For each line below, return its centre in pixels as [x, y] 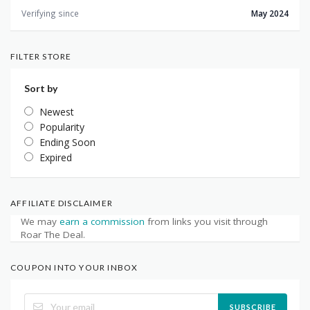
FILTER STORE [41, 57]
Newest [57, 112]
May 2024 [270, 13]
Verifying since [50, 13]
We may [40, 222]
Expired [56, 158]
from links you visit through [206, 222]
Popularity [62, 127]
